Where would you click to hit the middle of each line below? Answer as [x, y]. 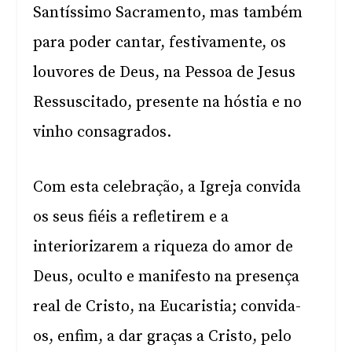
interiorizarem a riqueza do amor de [163, 247]
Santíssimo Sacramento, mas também [168, 13]
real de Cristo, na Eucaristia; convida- [167, 307]
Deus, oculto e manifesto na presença [167, 277]
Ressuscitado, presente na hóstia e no [168, 103]
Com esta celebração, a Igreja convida [167, 187]
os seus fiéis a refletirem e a [131, 217]
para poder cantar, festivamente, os [160, 43]
